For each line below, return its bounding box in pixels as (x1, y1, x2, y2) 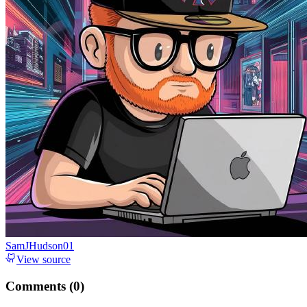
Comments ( (5, 278, 73, 293)
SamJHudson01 (5, 240, 74, 252)
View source (16, 254, 71, 266)
